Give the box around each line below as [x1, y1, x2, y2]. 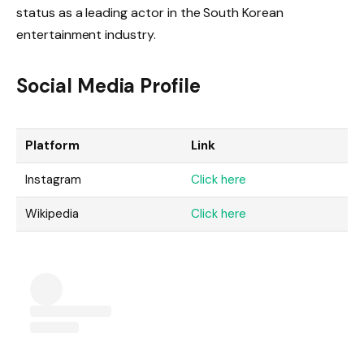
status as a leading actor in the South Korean [16, 3, 284, 21]
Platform [25, 137, 80, 154]
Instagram [25, 171, 81, 188]
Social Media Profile [16, 72, 201, 98]
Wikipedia [25, 206, 79, 223]
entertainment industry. [16, 25, 156, 43]
